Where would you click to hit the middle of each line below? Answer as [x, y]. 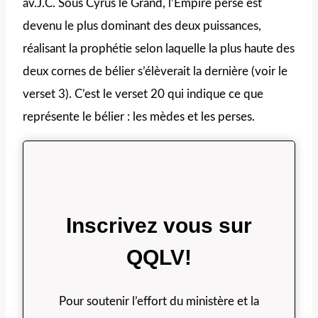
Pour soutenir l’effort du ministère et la [159, 302]
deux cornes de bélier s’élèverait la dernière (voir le [155, 71]
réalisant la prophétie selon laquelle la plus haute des [159, 48]
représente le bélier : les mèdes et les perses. [139, 116]
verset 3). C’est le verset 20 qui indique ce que [143, 94]
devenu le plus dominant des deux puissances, [142, 26]
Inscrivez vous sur [159, 225]
